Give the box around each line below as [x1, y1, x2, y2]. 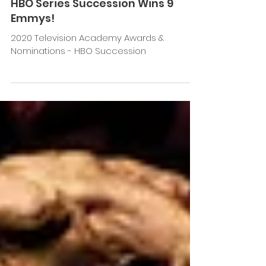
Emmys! [11, 61, 55, 76]
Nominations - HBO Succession [11, 94, 146, 107]
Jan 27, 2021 [11, 20, 51, 30]
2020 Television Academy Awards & [11, 81, 164, 94]
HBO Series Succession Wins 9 [11, 46, 173, 61]
